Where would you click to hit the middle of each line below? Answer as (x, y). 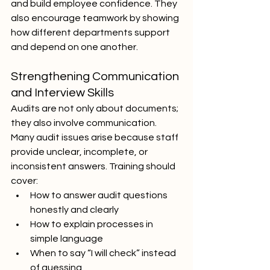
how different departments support (91, 33)
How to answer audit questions (100, 195)
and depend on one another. (74, 47)
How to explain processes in (93, 224)
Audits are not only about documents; (96, 108)
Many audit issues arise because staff (96, 137)
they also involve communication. (85, 123)
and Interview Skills (62, 93)
